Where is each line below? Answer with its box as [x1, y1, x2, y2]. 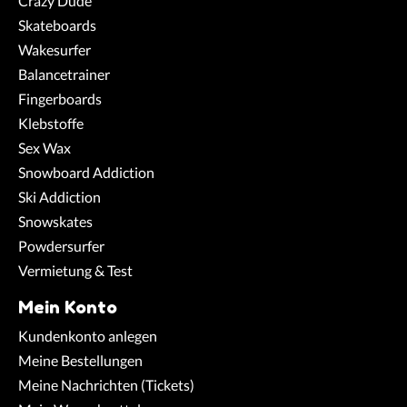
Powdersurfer [18, 237, 104, 255]
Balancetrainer [18, 65, 110, 84]
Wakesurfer [18, 41, 91, 59]
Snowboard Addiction [18, 164, 154, 182]
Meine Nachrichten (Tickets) [18, 375, 194, 393]
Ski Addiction [18, 188, 101, 206]
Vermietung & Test [18, 262, 133, 280]
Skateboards [18, 16, 96, 35]
